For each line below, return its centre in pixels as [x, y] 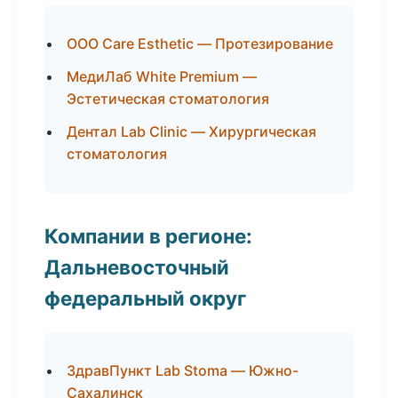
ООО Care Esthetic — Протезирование [200, 44]
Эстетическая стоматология [168, 99]
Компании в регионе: [148, 236]
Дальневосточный [137, 267]
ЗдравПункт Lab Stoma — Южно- [183, 370]
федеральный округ [145, 298]
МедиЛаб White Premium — [162, 76]
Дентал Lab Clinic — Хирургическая [191, 131]
